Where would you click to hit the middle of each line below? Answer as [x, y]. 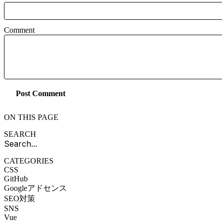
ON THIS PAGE [31, 117]
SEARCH [20, 134]
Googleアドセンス [35, 188]
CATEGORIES [29, 161]
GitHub [16, 178]
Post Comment [41, 94]
